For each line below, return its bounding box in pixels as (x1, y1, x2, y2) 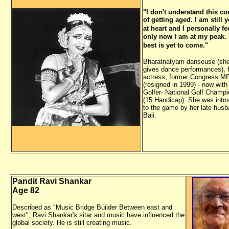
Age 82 (12, 186, 39, 195)
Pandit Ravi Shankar (12, 177, 91, 186)
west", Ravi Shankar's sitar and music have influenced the (12, 211, 185, 219)
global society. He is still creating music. (12, 219, 132, 226)
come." (186, 41, 208, 49)
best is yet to (143, 41, 184, 49)
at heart (143, 25, 167, 32)
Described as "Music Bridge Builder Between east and (12, 203, 172, 211)
